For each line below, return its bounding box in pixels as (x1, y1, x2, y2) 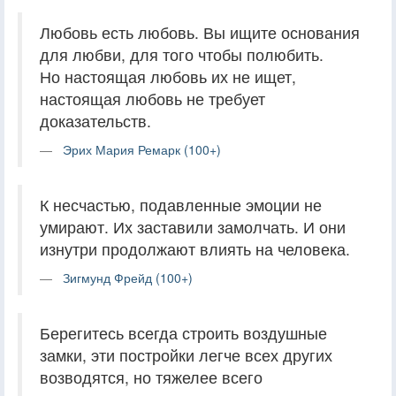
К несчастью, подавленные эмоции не (40, 193, 322, 216)
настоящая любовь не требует (40, 87, 265, 110)
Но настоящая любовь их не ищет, (40, 65, 296, 88)
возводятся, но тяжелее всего (40, 365, 263, 388)
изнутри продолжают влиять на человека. (40, 237, 350, 260)
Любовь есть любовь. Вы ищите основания (40, 20, 360, 43)
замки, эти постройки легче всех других (40, 343, 332, 366)
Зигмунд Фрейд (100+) (63, 268, 193, 286)
